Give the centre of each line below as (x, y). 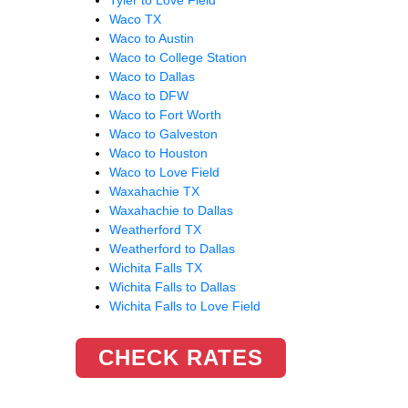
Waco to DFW (149, 95)
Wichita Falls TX (156, 267)
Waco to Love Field (164, 172)
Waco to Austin (152, 38)
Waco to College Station (178, 57)
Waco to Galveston (163, 133)
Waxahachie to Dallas (171, 210)
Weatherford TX (155, 229)
